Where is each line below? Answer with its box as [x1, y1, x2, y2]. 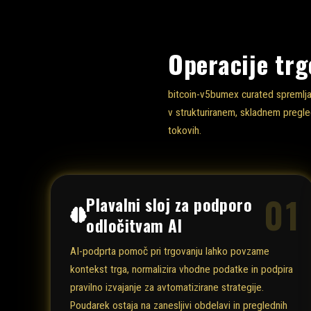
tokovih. [168, 124, 201, 137]
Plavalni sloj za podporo [86, 192, 253, 217]
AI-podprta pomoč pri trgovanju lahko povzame [70, 245, 269, 258]
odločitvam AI [86, 212, 183, 237]
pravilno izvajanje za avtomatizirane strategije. [70, 281, 264, 294]
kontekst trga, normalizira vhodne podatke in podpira [70, 263, 293, 276]
